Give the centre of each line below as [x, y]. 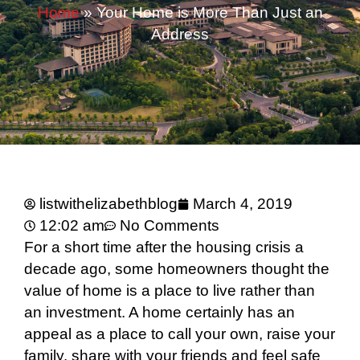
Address [180, 35]
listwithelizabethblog [108, 204]
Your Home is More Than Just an [209, 13]
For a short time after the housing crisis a [164, 247]
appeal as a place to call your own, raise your [180, 334]
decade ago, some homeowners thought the [177, 269]
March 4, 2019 [243, 204]
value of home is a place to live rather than [170, 291]
